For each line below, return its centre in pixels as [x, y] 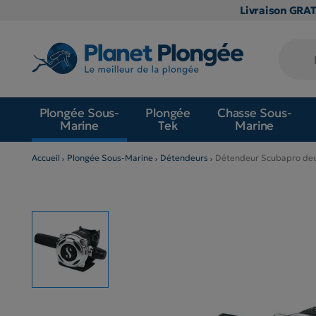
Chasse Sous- [254, 113]
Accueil [46, 157]
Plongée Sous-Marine [110, 157]
